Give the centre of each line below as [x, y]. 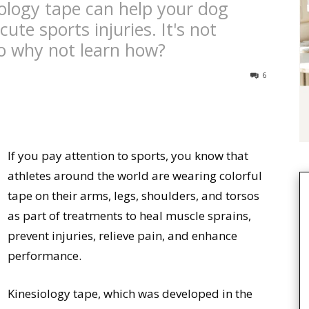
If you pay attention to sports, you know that [128, 156]
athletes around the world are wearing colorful [135, 176]
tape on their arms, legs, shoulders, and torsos [133, 196]
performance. [44, 256]
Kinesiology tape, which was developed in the [130, 293]
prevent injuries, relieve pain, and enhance [122, 236]
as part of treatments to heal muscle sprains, [129, 216]
